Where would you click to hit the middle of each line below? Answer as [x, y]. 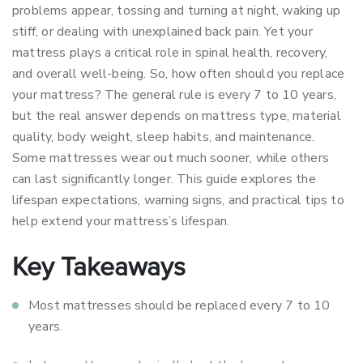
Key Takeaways [99, 268]
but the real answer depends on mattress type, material [177, 116]
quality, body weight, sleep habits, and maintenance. [164, 137]
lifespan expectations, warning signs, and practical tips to [178, 200]
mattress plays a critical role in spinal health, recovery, [170, 53]
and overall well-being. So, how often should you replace [179, 74]
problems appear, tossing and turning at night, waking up [177, 11]
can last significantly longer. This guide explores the [164, 179]
